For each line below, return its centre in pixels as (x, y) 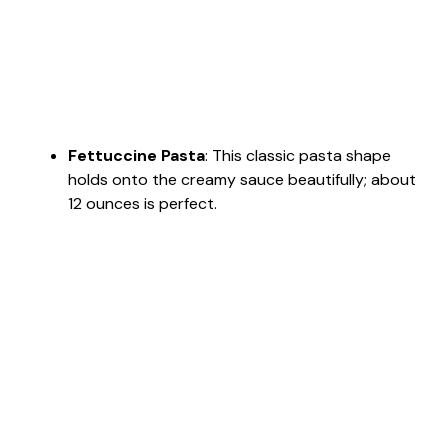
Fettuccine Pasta (136, 155)
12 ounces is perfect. (142, 203)
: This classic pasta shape (298, 155)
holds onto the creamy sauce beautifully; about (242, 179)
